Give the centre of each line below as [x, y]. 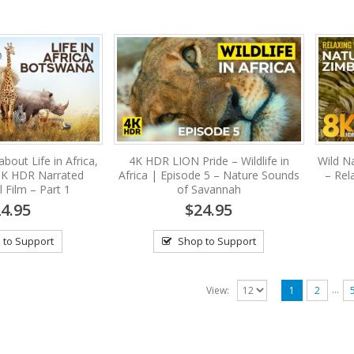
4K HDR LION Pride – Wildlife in [209, 161]
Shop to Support [217, 241]
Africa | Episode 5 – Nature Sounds [209, 175]
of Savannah [209, 190]
